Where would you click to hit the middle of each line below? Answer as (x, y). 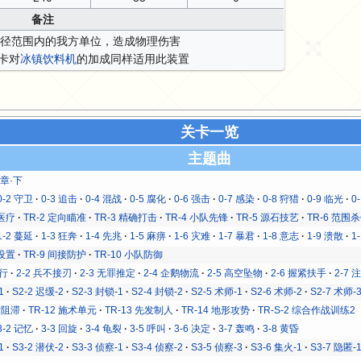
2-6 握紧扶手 (299, 273)
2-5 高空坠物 (235, 273)
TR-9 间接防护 (55, 254)
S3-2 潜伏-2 (38, 347)
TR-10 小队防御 (129, 254)
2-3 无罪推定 (108, 273)
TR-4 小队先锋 (197, 217)
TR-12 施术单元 (63, 310)
